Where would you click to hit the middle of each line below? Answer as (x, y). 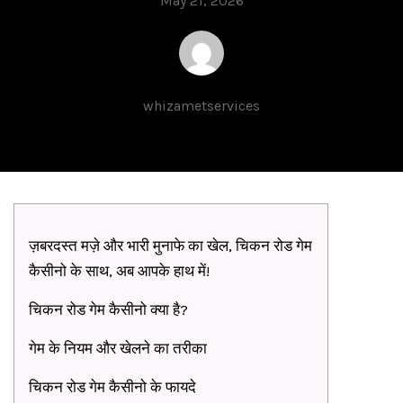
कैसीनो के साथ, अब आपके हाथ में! (119, 271)
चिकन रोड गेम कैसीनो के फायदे (112, 387)
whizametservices (201, 106)
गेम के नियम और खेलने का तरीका (118, 348)
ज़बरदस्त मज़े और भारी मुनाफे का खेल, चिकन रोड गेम (170, 246)
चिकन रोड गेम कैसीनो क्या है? (108, 309)
